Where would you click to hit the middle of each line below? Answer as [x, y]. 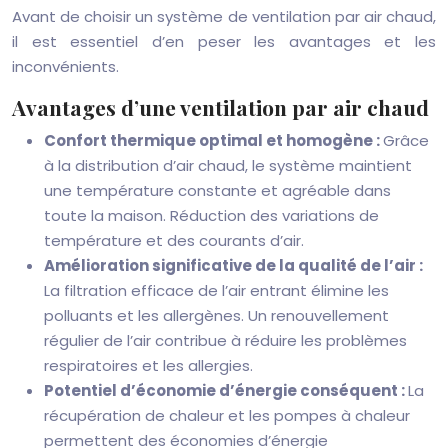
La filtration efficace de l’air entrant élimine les [216, 290]
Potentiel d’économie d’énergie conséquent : [226, 390]
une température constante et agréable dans [217, 190]
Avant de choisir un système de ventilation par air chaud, [224, 16]
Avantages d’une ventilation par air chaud [220, 107]
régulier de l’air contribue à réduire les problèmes [225, 340]
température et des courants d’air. [174, 240]
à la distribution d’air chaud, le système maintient [228, 165]
